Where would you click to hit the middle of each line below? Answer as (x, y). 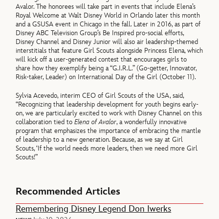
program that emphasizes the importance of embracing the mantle (109, 131)
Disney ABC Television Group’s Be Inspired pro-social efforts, (100, 33)
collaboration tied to (45, 122)
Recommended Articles (68, 191)
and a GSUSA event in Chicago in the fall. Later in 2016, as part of (108, 24)
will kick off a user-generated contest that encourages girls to (101, 60)
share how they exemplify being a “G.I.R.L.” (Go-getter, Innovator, (106, 68)
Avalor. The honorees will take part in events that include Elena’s (106, 7)
